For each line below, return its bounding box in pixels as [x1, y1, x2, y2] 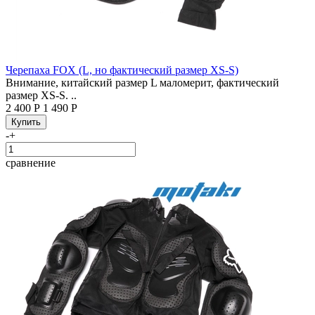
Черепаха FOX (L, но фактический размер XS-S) [6, 63, 238, 76]
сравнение [6, 156, 56, 169]
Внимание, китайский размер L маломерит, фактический [6, 76, 279, 89]
